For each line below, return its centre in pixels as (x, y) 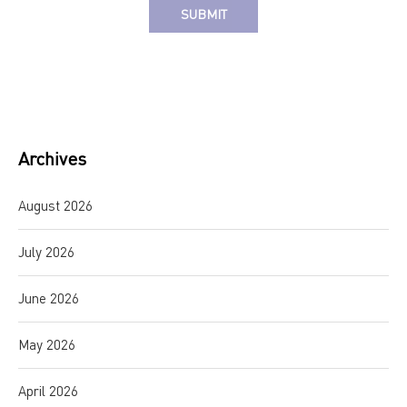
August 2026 (55, 206)
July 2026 (46, 252)
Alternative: (65, 41)
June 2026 (49, 298)
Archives (52, 159)
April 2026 (48, 391)
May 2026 (47, 345)
